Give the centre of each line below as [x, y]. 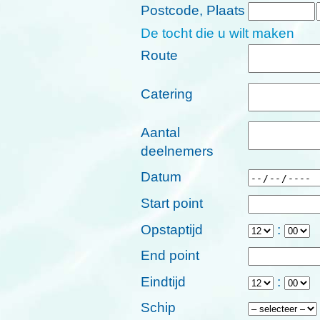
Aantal [160, 132]
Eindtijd [163, 281]
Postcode [170, 10]
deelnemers [177, 151]
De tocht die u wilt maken [217, 33]
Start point [172, 203]
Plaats [226, 10]
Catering [167, 94]
